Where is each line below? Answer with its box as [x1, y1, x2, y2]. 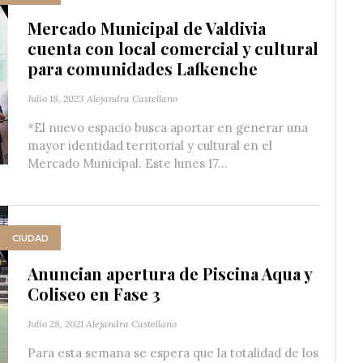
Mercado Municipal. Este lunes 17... [28, 156, 228, 171]
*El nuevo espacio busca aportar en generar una [28, 120, 308, 135]
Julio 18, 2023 [28, 92, 84, 105]
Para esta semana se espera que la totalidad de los [28, 345, 318, 361]
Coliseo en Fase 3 [28, 283, 160, 305]
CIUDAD [12, 232, 49, 244]
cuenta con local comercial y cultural [28, 37, 318, 59]
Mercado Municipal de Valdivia [28, 17, 266, 39]
